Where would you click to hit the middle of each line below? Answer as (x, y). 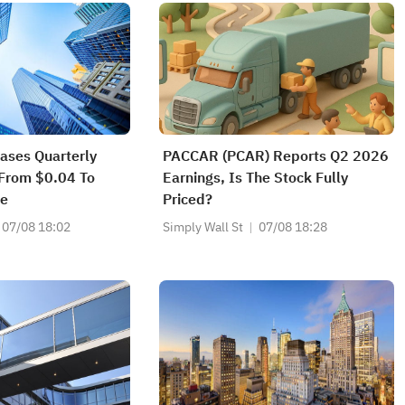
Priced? (188, 200)
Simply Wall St (203, 227)
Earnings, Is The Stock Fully (255, 178)
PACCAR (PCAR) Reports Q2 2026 (276, 156)
